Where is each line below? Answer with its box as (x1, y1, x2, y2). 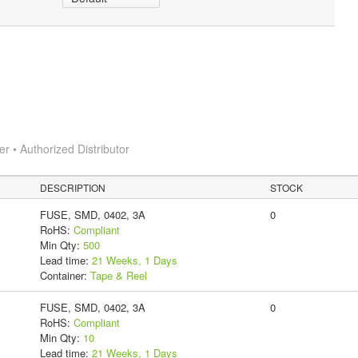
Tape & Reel (89, 267, 147, 283)
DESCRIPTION (40, 180, 106, 194)
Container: (39, 267, 90, 283)
